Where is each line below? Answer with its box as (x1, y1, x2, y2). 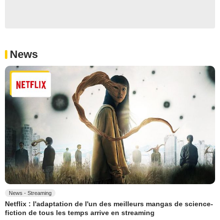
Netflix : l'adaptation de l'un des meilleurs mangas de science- (5, 200, 213, 208)
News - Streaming (9, 190, 52, 196)
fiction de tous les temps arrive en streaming (5, 208, 155, 217)
